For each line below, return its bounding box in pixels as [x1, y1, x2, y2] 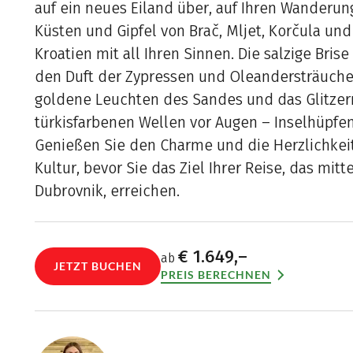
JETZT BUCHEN [54, 259, 142, 273]
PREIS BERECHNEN [160, 268, 271, 282]
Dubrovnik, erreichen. [35, 182, 180, 201]
